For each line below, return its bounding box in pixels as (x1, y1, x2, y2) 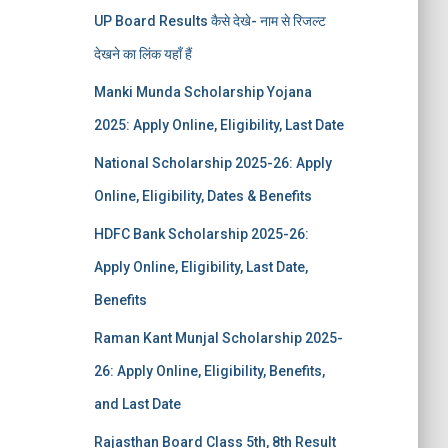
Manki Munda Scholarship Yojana (93, 84, 312, 100)
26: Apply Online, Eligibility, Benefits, (93, 363, 325, 379)
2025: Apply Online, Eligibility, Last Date (93, 117, 344, 133)
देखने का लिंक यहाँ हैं (93, 46, 192, 62)
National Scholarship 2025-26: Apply (93, 155, 332, 171)
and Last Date (93, 396, 181, 412)
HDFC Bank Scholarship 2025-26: (93, 226, 309, 242)
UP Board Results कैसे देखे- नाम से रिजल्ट (93, 13, 326, 29)
